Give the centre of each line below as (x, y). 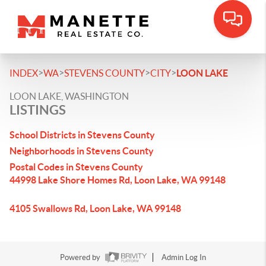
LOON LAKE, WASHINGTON (69, 96)
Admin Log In (184, 258)
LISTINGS (38, 110)
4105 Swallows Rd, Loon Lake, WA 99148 (95, 208)
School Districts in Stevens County (82, 135)
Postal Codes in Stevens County (76, 167)
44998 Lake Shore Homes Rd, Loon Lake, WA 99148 (118, 180)
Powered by (81, 258)
